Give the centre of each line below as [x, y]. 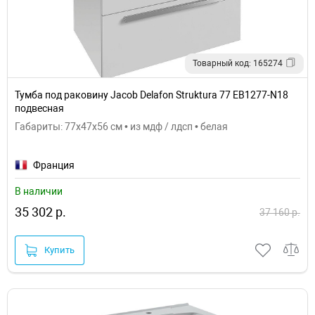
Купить [59, 250]
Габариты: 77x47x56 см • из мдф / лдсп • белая [121, 126]
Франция [54, 165]
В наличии [39, 191]
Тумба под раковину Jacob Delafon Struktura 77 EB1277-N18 [152, 95]
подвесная [39, 108]
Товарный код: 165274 [238, 63]
